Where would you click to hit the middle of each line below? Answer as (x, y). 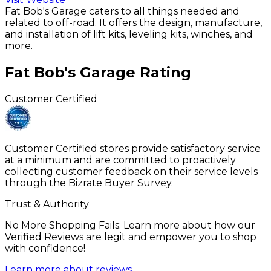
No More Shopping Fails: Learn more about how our (130, 225)
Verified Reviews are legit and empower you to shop (131, 237)
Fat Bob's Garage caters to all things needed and (122, 11)
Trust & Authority (47, 204)
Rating (163, 72)
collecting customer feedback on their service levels (131, 171)
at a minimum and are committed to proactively (120, 160)
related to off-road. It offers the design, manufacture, (133, 22)
